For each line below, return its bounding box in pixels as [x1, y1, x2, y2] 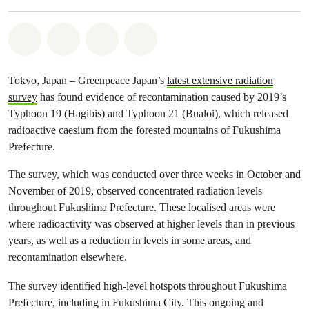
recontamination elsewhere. [8, 250, 130, 263]
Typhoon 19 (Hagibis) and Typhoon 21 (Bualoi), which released [8, 107, 288, 120]
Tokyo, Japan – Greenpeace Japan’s [8, 74, 167, 87]
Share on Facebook [70, 29, 176, 44]
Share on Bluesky [147, 29, 245, 44]
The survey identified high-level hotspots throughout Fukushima [8, 279, 287, 292]
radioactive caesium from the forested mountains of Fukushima [8, 123, 281, 137]
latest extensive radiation [167, 74, 273, 87]
